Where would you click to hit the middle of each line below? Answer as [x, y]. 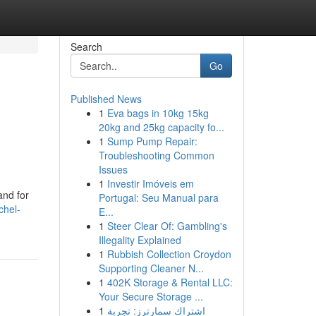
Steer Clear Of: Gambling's [167, 226]
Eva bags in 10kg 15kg [158, 113]
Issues [113, 169]
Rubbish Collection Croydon [169, 254]
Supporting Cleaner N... [151, 268]
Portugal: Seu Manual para [158, 197]
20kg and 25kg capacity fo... [161, 127]
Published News [106, 99]
